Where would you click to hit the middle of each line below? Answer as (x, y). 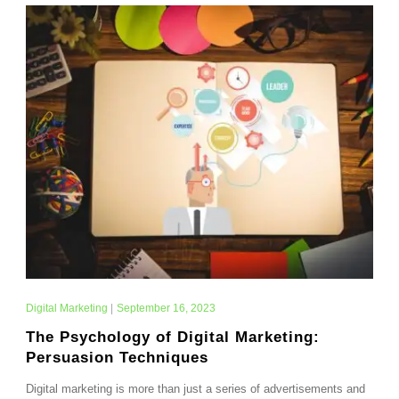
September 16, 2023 (166, 308)
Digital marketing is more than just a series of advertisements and (195, 388)
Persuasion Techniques (117, 357)
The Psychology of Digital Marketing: (172, 337)
